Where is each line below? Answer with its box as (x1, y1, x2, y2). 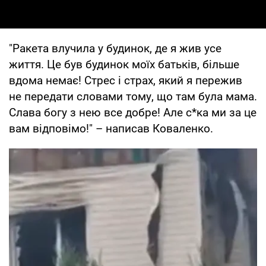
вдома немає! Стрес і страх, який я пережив (9, 73, 242, 87)
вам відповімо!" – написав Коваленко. (9, 121, 213, 135)
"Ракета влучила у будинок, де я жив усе (9, 41, 221, 55)
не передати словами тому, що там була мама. (9, 89, 257, 103)
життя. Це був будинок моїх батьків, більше (9, 57, 239, 71)
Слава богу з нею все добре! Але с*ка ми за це (9, 105, 256, 119)
